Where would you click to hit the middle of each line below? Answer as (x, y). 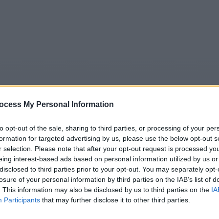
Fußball (190, 147)
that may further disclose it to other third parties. (115, 200)
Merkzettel (111, 147)
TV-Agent (150, 147)
